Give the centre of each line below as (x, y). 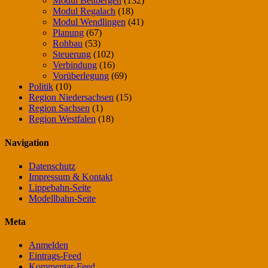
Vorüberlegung (81, 76)
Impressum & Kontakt (71, 176)
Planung (68, 33)
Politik (41, 87)
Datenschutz (52, 166)
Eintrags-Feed (55, 256)
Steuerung (72, 54)
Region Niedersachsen (71, 98)
